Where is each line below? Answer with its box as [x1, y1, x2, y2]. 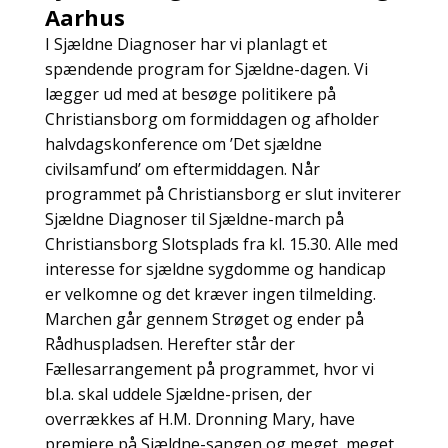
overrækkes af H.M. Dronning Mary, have [44, 407, 355, 430]
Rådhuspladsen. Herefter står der [44, 332, 295, 355]
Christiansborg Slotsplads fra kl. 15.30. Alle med [44, 232, 398, 255]
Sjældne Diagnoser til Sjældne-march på [44, 207, 344, 230]
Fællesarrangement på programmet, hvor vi [44, 357, 374, 380]
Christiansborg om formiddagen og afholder [44, 107, 379, 130]
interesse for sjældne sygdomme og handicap [44, 257, 386, 280]
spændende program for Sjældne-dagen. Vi [44, 57, 368, 80]
